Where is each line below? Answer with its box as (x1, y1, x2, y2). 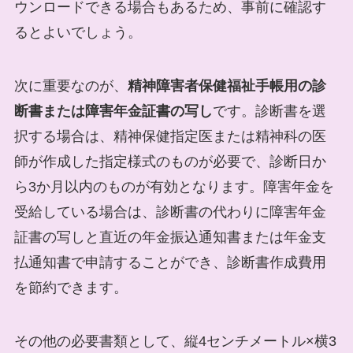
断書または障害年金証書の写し (13, 102, 213, 119)
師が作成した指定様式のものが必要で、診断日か (13, 153, 326, 169)
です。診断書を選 (212, 102, 326, 119)
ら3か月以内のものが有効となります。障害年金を (13, 178, 334, 195)
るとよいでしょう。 (13, 24, 142, 41)
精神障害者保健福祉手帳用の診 (127, 77, 326, 94)
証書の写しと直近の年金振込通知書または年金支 (13, 229, 326, 245)
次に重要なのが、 (13, 77, 128, 94)
